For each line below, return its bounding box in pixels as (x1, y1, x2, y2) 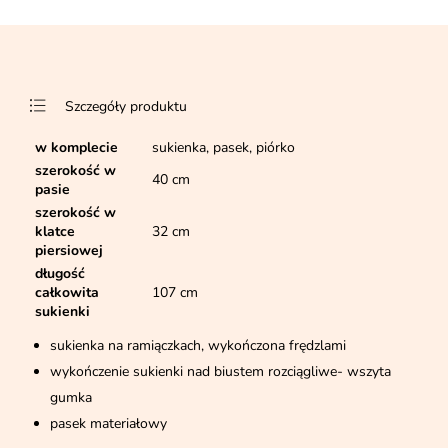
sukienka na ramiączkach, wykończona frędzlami (50, 336, 346, 356)
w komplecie (35, 138, 118, 158)
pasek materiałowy (50, 414, 171, 434)
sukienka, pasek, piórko (152, 138, 295, 158)
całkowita (35, 283, 99, 303)
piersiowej (35, 241, 103, 261)
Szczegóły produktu (65, 97, 187, 117)
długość (35, 264, 85, 284)
